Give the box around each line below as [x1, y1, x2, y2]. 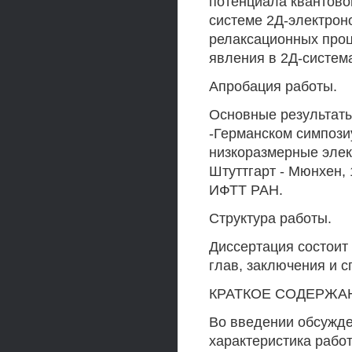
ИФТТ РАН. [209, 182, 283, 198]
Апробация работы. [209, 79, 337, 94]
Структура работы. [209, 211, 332, 226]
